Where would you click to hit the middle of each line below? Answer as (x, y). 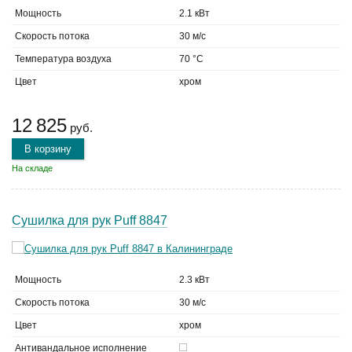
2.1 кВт (194, 13)
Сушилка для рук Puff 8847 (90, 220)
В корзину (48, 149)
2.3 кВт (194, 280)
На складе (32, 168)
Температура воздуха (63, 59)
